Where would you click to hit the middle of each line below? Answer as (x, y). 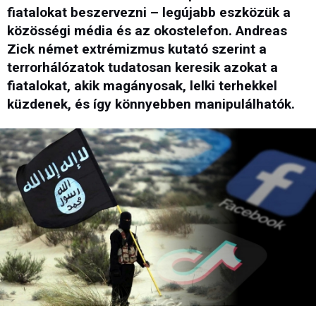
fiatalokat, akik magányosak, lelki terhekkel (142, 86)
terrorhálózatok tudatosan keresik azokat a (142, 68)
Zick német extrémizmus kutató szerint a (137, 49)
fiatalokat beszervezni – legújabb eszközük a (149, 13)
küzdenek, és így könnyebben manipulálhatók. (151, 104)
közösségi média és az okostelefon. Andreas (147, 31)
